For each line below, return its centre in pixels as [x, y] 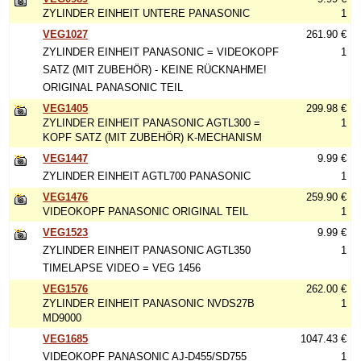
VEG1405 [66, 108]
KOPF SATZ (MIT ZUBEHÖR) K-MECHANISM [153, 137]
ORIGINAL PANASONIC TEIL [113, 87]
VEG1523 [66, 232]
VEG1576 [66, 289]
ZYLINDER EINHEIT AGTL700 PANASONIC [147, 176]
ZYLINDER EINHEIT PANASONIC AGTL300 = [152, 123]
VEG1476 [66, 197]
